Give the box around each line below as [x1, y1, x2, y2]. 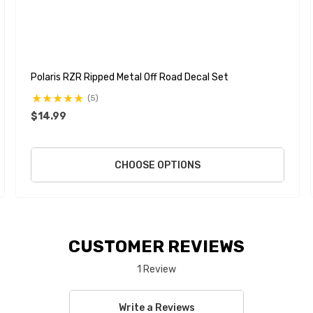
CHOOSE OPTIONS [114, 159, 201, 171]
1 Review [137, 263, 176, 275]
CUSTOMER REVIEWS [68, 237, 245, 256]
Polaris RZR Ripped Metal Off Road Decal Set [30, 71, 228, 83]
